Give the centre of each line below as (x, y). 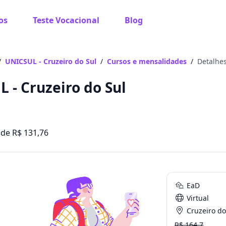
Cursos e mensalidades (147, 61)
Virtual (197, 198)
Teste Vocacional (66, 20)
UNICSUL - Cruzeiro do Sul (51, 61)
